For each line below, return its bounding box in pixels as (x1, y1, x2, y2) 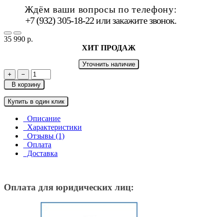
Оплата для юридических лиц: (4, 182, 134, 193)
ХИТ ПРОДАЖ (81, 44, 136, 52)
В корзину (8, 81, 41, 89)
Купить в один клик (8, 98, 64, 106)
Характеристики (23, 123, 82, 132)
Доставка (23, 149, 58, 158)
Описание (23, 114, 61, 123)
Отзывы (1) (23, 132, 64, 140)
